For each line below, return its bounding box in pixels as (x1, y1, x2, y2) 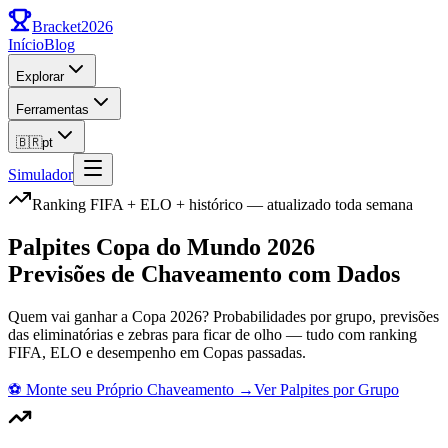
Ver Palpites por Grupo (254, 380, 399, 398)
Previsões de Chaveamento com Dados (8, 260, 400, 287)
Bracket (32, 18, 81, 35)
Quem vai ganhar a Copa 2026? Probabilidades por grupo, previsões (8, 307, 439, 325)
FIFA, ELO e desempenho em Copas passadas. (8, 343, 306, 361)
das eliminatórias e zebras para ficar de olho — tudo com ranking (8, 325, 417, 343)
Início (8, 36, 44, 53)
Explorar (16, 69, 64, 84)
